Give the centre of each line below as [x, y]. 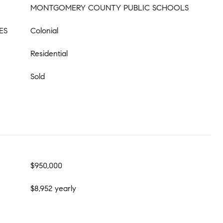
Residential [49, 54]
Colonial [44, 31]
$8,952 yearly [53, 188]
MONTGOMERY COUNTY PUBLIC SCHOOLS [110, 8]
